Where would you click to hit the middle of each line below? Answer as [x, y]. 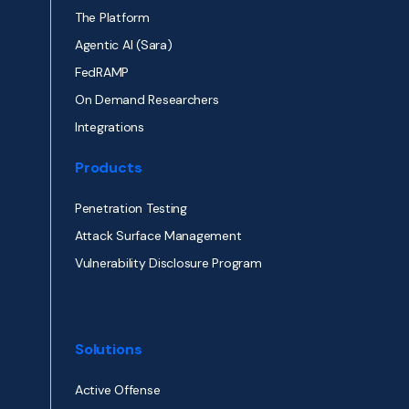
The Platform [112, 18]
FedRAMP [102, 73]
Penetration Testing [131, 209]
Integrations [110, 127]
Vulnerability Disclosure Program [168, 263]
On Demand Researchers [147, 100]
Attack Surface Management [158, 236]
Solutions [109, 350]
